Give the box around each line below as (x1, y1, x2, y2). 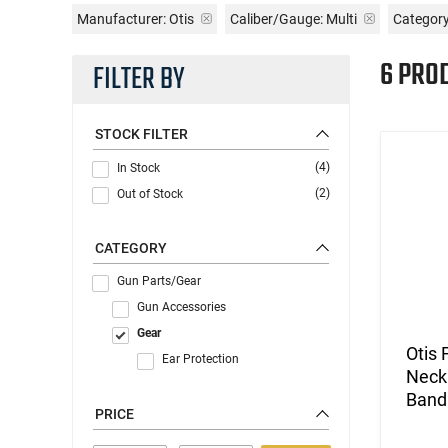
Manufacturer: (77, 10, 166, 27)
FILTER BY (93, 56, 185, 103)
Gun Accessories (137, 299, 226, 314)
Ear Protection (162, 351, 239, 366)
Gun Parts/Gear (117, 273, 201, 288)
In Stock (117, 160, 160, 175)
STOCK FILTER (95, 125, 188, 142)
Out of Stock (117, 186, 183, 201)
